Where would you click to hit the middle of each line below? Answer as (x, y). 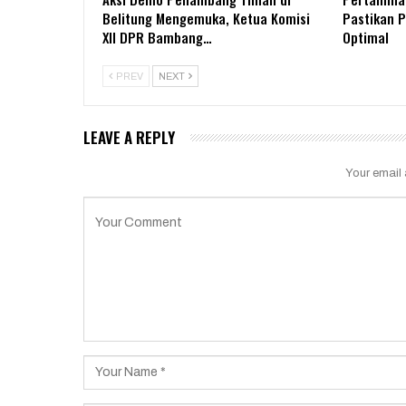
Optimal (365, 38)
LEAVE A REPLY (129, 138)
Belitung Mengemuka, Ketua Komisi (206, 19)
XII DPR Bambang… (157, 38)
